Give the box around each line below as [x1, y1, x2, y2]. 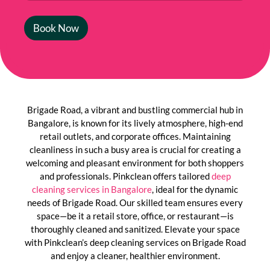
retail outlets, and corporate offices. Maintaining [39, 131, 231, 142]
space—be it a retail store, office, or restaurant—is [36, 210, 234, 222]
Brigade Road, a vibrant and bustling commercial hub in [27, 104, 243, 116]
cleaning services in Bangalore [32, 184, 152, 195]
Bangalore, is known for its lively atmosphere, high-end [27, 118, 243, 129]
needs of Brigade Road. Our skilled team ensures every [27, 197, 243, 209]
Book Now [33, 22, 79, 35]
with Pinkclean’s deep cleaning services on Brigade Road [24, 237, 246, 248]
